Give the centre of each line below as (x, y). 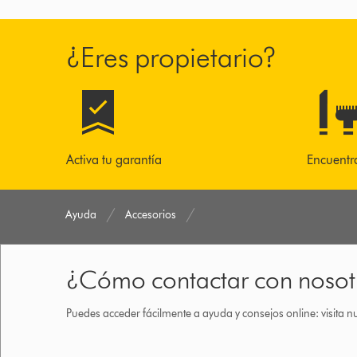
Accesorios (151, 214)
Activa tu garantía (114, 159)
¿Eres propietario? (171, 56)
